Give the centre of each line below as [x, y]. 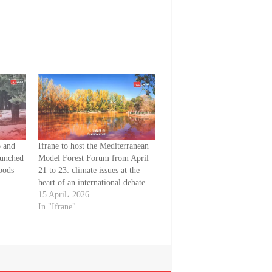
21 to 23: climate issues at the [89, 171]
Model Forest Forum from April [94, 158]
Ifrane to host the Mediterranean [94, 146]
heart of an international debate [92, 183]
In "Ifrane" [57, 207]
